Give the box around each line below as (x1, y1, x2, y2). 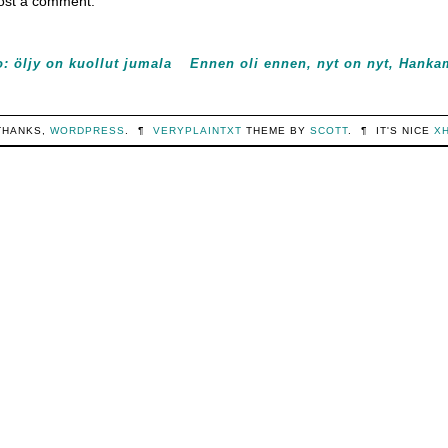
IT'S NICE (376, 124, 435, 136)
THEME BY (242, 124, 311, 136)
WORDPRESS (49, 124, 125, 136)
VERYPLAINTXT (153, 124, 243, 136)
